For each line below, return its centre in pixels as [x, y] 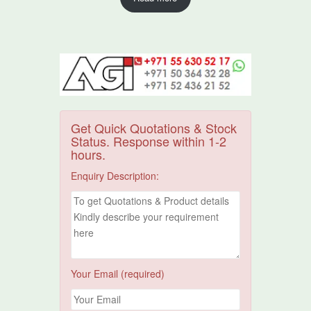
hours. [89, 154]
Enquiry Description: [115, 176]
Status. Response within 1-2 [149, 141]
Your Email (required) [118, 274]
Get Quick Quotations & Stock [154, 128]
